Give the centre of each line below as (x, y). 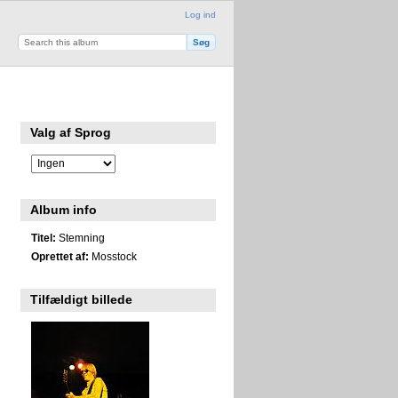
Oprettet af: (60, 256)
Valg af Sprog (71, 133)
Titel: (43, 237)
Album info (64, 210)
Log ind (200, 15)
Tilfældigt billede (82, 300)
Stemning (80, 237)
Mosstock (112, 256)
